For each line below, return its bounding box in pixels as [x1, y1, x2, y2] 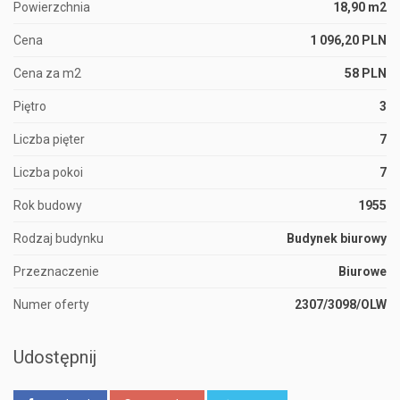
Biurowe [338, 264, 387, 279]
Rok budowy [13, 198, 82, 213]
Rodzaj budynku [13, 231, 104, 246]
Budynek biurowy [287, 231, 387, 246]
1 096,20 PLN [310, 33, 387, 48]
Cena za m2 [13, 66, 81, 81]
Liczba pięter [13, 132, 85, 147]
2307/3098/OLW [295, 297, 387, 312]
